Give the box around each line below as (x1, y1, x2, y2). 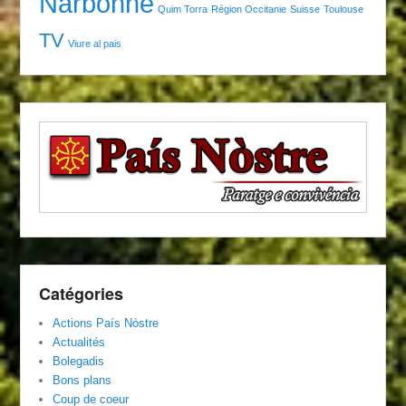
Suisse (290, 3, 321, 14)
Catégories (39, 281, 124, 305)
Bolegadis (53, 353, 105, 368)
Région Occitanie (211, 3, 287, 14)
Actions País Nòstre (53, 315, 159, 330)
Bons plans (53, 372, 112, 387)
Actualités (53, 334, 106, 349)
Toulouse (324, 3, 364, 14)
